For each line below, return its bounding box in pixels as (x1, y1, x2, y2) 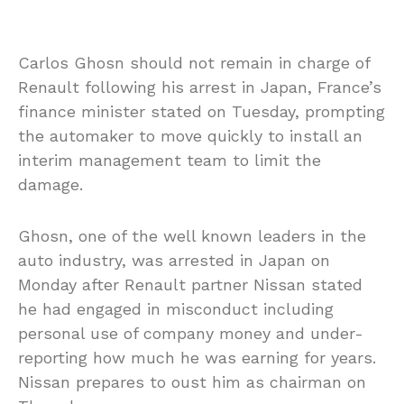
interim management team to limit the (18, 151, 321, 170)
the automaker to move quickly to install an (18, 126, 363, 146)
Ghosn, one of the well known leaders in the (18, 226, 366, 246)
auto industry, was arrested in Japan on (18, 251, 330, 271)
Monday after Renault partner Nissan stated (18, 275, 363, 295)
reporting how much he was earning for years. (18, 348, 376, 368)
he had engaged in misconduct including (18, 299, 334, 319)
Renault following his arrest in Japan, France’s (18, 78, 381, 97)
